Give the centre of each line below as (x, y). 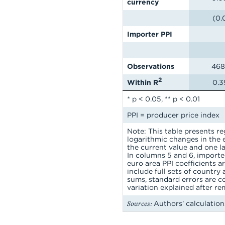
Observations (151, 66)
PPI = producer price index (174, 115)
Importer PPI (150, 34)
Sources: (139, 203)
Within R (143, 82)
